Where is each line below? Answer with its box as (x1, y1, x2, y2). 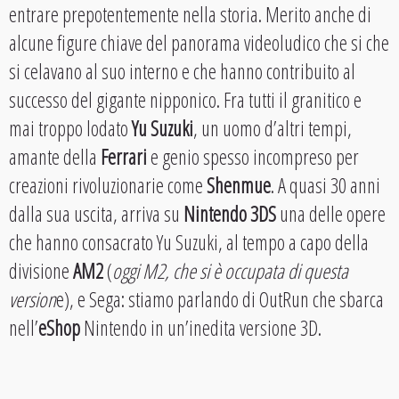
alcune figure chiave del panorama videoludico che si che (9, 28, 389, 57)
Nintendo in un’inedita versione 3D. (80, 313, 322, 342)
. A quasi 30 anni (271, 171, 380, 199)
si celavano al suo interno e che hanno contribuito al (9, 57, 355, 85)
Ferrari (101, 142, 147, 171)
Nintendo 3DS (183, 199, 276, 228)
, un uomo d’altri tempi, (193, 114, 352, 142)
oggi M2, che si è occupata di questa (112, 256, 348, 285)
